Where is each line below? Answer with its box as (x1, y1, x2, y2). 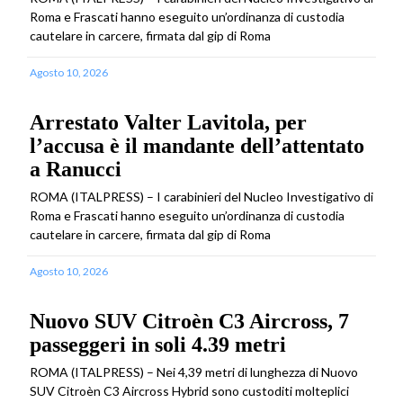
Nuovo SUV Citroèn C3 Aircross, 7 (30, 309, 349, 334)
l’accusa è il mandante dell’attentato (30, 134, 364, 158)
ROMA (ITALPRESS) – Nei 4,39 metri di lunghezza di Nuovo (30, 364, 358, 381)
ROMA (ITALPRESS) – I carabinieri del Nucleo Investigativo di (30, 189, 373, 205)
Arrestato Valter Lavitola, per (30, 111, 307, 135)
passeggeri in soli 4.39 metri (30, 333, 286, 357)
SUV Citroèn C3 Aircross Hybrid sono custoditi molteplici (30, 383, 349, 399)
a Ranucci (30, 157, 121, 182)
